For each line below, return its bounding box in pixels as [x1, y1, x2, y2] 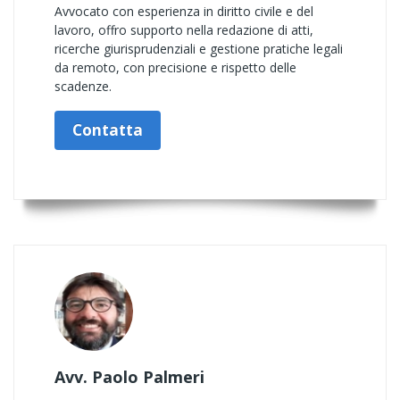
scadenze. [54, 78, 112, 95]
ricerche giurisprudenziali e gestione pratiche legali [54, 40, 343, 57]
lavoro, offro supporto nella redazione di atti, [54, 21, 313, 38]
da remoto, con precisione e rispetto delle [54, 59, 296, 76]
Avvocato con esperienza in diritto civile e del [54, 3, 313, 20]
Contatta [72, 120, 143, 140]
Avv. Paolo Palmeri [54, 366, 204, 387]
